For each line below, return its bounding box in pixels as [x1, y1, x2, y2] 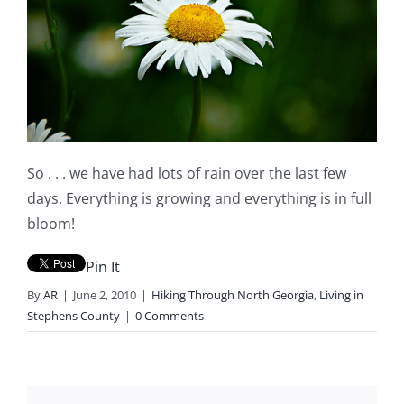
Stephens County [27, 307, 120, 324]
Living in [319, 286, 363, 303]
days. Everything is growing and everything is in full [27, 188, 372, 208]
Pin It [86, 256, 120, 277]
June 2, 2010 [73, 286, 136, 303]
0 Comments [135, 307, 204, 324]
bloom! [27, 213, 75, 234]
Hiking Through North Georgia [151, 286, 314, 303]
